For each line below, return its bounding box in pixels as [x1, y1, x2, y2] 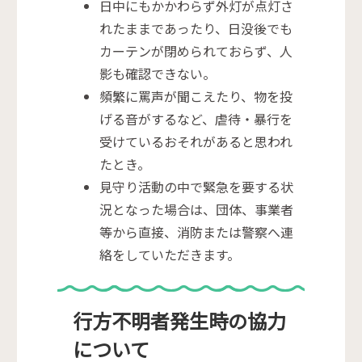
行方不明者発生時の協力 [72, 306, 286, 335]
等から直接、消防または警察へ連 [99, 222, 294, 242]
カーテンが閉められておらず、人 [99, 41, 293, 61]
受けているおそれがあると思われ [99, 132, 293, 152]
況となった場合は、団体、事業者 [99, 200, 294, 220]
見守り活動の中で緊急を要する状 [99, 177, 294, 197]
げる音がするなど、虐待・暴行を [99, 109, 293, 129]
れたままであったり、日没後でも [99, 19, 293, 39]
